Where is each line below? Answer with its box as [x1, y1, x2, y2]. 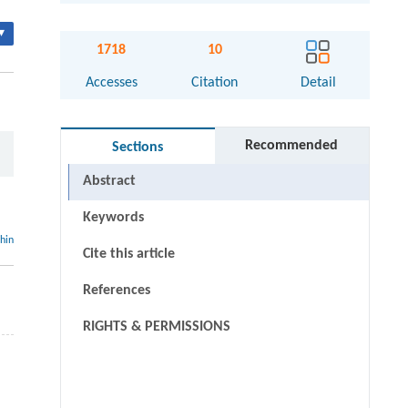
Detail [300, 76, 336, 91]
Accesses [85, 76, 138, 91]
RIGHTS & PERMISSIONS [82, 320, 230, 335]
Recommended [245, 138, 339, 154]
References [82, 283, 150, 299]
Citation [191, 76, 239, 91]
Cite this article [82, 247, 175, 262]
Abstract [82, 174, 136, 189]
